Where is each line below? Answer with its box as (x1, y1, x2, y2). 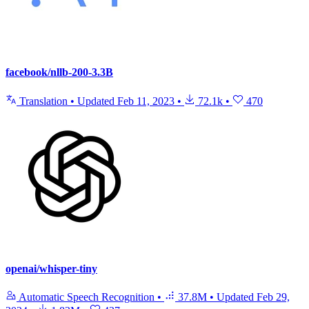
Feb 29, (257, 291, 290, 303)
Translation (17, 94, 70, 107)
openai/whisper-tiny (6, 262, 97, 275)
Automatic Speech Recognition (17, 291, 157, 303)
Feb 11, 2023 (117, 94, 175, 107)
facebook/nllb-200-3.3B (6, 66, 113, 79)
